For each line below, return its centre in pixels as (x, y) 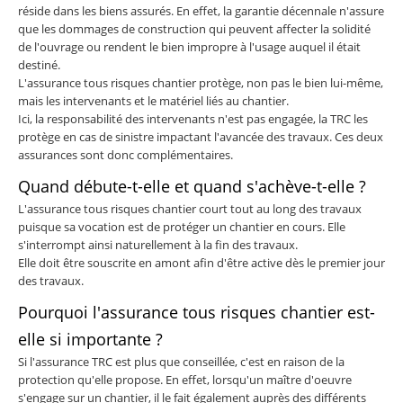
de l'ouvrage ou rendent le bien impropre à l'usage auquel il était (189, 47)
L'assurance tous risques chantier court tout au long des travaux (190, 209)
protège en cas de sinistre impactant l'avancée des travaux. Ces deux (201, 137)
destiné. (39, 65)
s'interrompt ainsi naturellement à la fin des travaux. (158, 245)
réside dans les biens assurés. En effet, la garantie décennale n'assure (201, 11)
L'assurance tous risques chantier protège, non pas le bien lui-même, (201, 83)
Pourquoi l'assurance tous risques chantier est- (197, 313)
